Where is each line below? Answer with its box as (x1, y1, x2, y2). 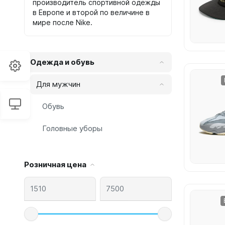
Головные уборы (42, 124, 102, 133)
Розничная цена (24, 160, 86, 169)
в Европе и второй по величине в (33, 8, 150, 17)
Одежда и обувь (30, 57, 94, 67)
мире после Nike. (33, 18, 92, 27)
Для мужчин (36, 79, 80, 89)
